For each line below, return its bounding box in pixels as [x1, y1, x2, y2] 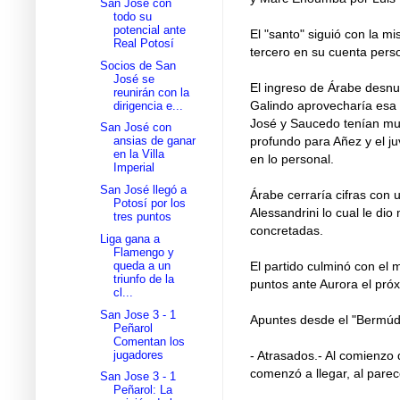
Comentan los [113, 334, 186, 348]
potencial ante [113, 22, 187, 37]
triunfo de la [113, 271, 175, 286]
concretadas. [250, 222, 323, 237]
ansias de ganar [113, 134, 196, 148]
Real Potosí [113, 36, 175, 50]
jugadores [113, 347, 164, 362]
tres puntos [113, 210, 172, 224]
